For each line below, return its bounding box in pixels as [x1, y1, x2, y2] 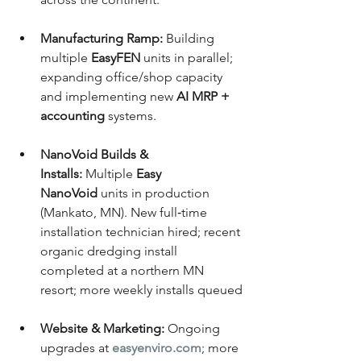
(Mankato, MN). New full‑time [40, 205, 210, 220]
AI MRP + [176, 89, 233, 104]
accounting [40, 108, 105, 123]
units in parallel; [140, 50, 236, 65]
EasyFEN [91, 50, 140, 65]
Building [163, 31, 218, 46]
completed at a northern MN [40, 263, 207, 278]
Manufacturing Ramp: [40, 31, 163, 46]
